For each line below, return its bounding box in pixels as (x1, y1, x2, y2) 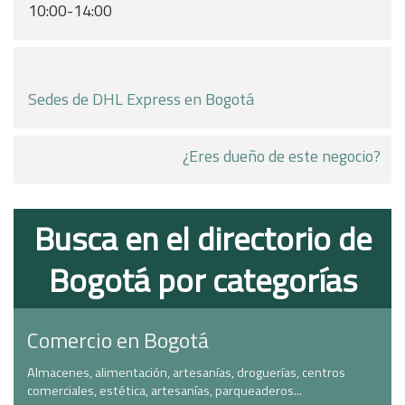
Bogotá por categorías (48, 255, 357, 305)
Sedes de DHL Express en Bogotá (28, 87, 254, 111)
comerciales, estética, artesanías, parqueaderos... (27, 381, 302, 400)
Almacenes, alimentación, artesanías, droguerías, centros (27, 363, 345, 382)
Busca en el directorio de (33, 213, 372, 263)
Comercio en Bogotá (27, 324, 209, 356)
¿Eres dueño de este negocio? (183, 144, 381, 168)
